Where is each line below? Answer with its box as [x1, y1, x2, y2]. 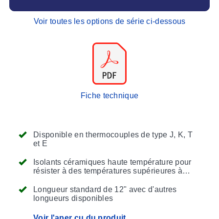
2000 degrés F [33, 175, 86, 184]
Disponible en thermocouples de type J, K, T [33, 130, 193, 139]
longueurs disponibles [33, 194, 113, 202]
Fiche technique [80, 91, 139, 100]
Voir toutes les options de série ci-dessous [33, 17, 186, 25]
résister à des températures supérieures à [33, 166, 183, 175]
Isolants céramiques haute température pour [33, 157, 192, 166]
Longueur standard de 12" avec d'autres [33, 185, 177, 194]
